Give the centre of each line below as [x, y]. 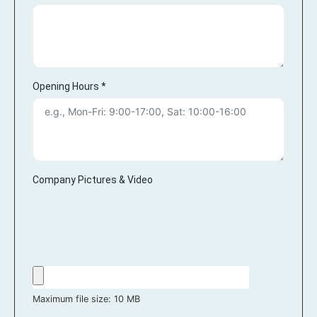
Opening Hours [67, 86]
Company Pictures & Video [93, 180]
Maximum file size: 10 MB [86, 299]
